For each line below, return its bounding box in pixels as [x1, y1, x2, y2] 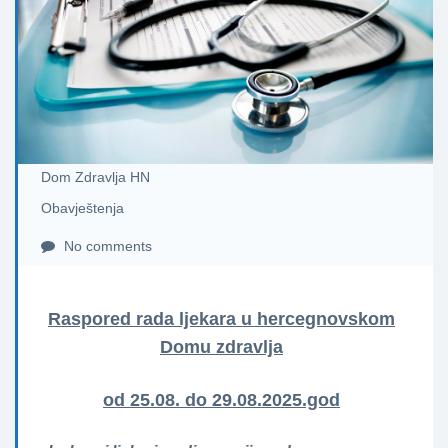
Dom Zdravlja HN [40, 168, 150, 185]
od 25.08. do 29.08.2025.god [103, 389, 340, 410]
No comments [59, 237, 152, 254]
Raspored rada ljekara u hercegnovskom [48, 308, 395, 329]
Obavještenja [40, 199, 124, 216]
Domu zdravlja [160, 336, 283, 357]
